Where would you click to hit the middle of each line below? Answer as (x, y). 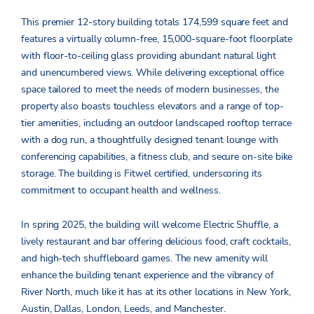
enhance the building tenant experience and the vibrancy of (148, 275)
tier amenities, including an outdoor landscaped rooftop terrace (156, 123)
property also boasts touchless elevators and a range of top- (152, 107)
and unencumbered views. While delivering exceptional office (152, 73)
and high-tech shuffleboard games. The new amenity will (145, 259)
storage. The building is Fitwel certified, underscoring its (142, 174)
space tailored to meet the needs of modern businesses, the (150, 90)
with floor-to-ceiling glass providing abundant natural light (149, 56)
